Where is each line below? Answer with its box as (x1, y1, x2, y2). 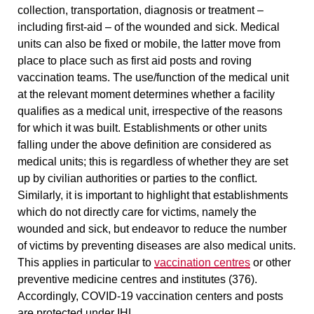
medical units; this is (18, 155, 121, 168)
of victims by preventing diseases (18, 239, 182, 252)
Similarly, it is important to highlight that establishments (18, 189, 288, 201)
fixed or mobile (104, 37, 177, 50)
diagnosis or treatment (144, 4, 254, 16)
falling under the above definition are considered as (18, 138, 271, 151)
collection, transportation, (18, 4, 144, 16)
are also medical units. (182, 239, 296, 252)
